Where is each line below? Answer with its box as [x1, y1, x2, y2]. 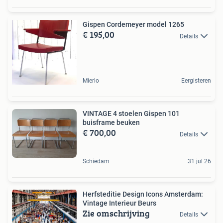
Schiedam [83, 157, 110, 165]
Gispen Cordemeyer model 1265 [83, 20, 184, 29]
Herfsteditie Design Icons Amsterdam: [83, 190, 203, 198]
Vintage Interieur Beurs [83, 199, 156, 207]
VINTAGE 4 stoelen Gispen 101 [83, 110, 180, 118]
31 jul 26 [188, 157, 211, 165]
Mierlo [83, 77, 99, 85]
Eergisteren [181, 77, 211, 85]
